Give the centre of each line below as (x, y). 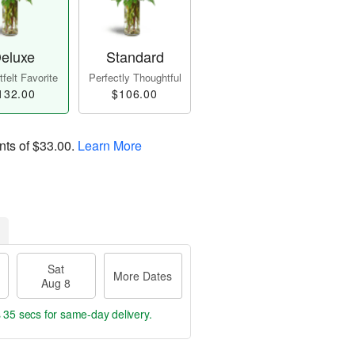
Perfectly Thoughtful (135, 78)
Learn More (110, 146)
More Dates (143, 276)
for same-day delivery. (97, 314)
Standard (135, 57)
